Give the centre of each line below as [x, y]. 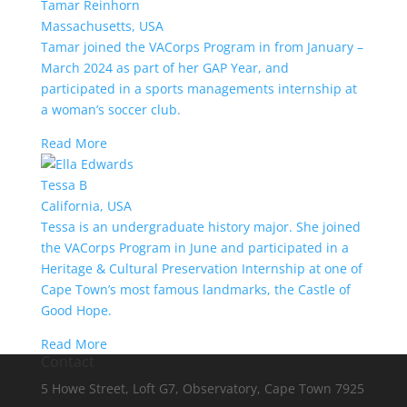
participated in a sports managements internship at [199, 89]
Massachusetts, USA [102, 26]
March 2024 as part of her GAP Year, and [164, 68]
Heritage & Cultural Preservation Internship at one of [201, 269]
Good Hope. [76, 311]
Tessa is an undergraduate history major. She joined [200, 227]
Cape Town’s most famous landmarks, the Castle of [195, 290]
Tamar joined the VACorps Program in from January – [202, 47]
